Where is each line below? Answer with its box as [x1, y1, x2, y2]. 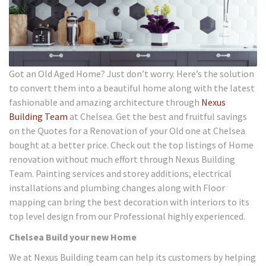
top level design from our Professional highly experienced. [9, 210, 245, 223]
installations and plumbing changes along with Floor [9, 182, 225, 194]
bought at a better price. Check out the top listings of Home [9, 139, 254, 151]
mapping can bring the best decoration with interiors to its [9, 196, 249, 208]
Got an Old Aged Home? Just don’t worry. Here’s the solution [9, 68, 254, 80]
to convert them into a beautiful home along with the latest [9, 82, 255, 94]
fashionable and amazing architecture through [9, 96, 201, 109]
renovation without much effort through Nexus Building [9, 153, 235, 166]
